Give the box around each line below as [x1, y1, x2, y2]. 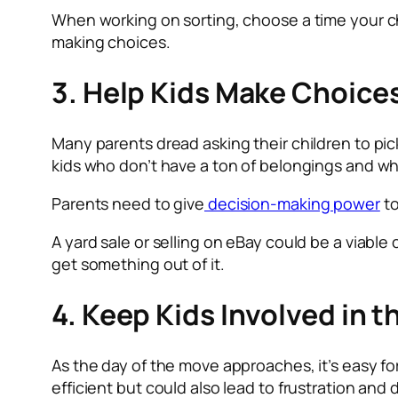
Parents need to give [52, 192, 204, 214]
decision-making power [204, 192, 380, 214]
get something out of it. [52, 252, 225, 275]
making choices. [52, 30, 171, 52]
